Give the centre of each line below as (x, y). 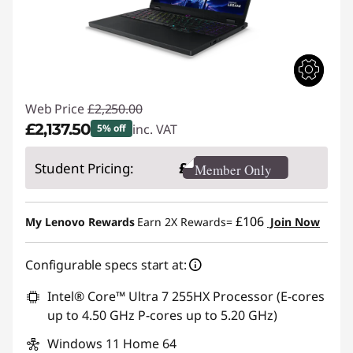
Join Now (294, 222)
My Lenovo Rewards (80, 222)
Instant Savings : (88, 159)
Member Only (233, 170)
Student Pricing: (84, 168)
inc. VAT (155, 129)
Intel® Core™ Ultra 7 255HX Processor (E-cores (186, 296)
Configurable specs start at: (106, 265)
